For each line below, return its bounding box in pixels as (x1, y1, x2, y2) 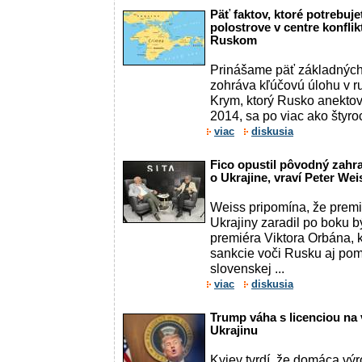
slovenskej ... (210, 261, 284, 276)
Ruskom (210, 34, 257, 47)
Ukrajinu (210, 324, 258, 337)
